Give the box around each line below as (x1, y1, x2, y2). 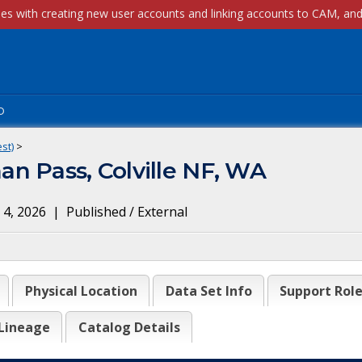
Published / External (66, 203, 187, 221)
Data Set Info (165, 282, 252, 300)
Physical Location (24, 282, 137, 300)
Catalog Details (78, 318, 180, 336)
